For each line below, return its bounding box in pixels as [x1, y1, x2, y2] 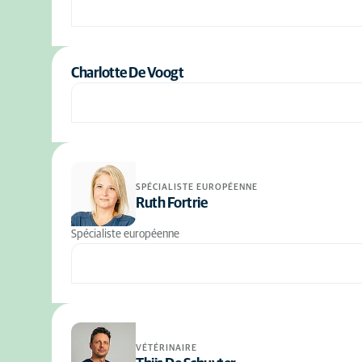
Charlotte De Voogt [71, 66, 183, 81]
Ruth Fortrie [136, 196, 207, 211]
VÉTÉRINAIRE [136, 343, 197, 352]
